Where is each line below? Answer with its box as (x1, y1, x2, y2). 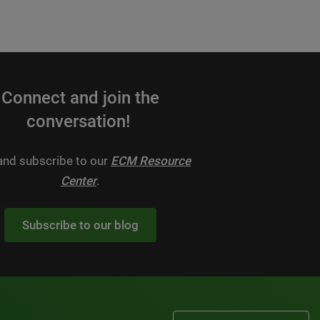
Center (61, 173, 96, 188)
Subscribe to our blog (21, 217, 139, 232)
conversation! (26, 111, 134, 131)
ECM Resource (111, 153, 191, 168)
